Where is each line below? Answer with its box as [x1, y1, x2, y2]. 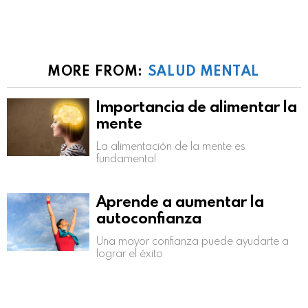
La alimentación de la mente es [96, 138, 245, 153]
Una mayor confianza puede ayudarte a [96, 233, 289, 247]
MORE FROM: [47, 60, 148, 79]
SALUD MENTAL [147, 60, 261, 79]
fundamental [96, 151, 156, 165]
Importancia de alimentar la [96, 96, 297, 116]
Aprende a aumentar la [96, 190, 264, 211]
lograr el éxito [96, 245, 163, 260]
